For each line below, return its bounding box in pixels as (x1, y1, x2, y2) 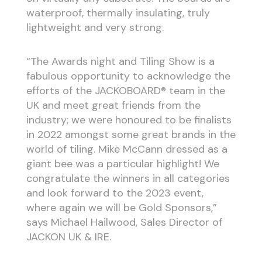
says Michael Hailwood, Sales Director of (26, 215, 222, 230)
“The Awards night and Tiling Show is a (26, 54, 215, 69)
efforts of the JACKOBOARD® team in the (26, 84, 225, 98)
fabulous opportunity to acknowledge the (26, 69, 230, 84)
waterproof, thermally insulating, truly (26, 5, 210, 20)
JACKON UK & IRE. (26, 230, 111, 244)
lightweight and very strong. (26, 20, 164, 35)
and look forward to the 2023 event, (26, 186, 204, 201)
